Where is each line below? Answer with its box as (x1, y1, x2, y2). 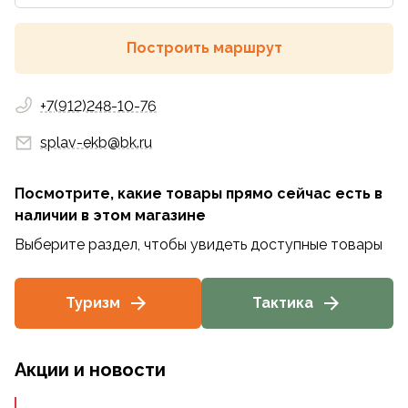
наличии (15, 207, 81, 224)
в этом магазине (81, 207, 206, 224)
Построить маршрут (126, 39, 282, 56)
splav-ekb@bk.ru (40, 134, 152, 151)
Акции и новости (15, 359, 166, 381)
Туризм (66, 294, 121, 311)
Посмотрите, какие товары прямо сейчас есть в (15, 185, 382, 202)
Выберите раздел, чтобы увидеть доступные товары (15, 236, 382, 253)
